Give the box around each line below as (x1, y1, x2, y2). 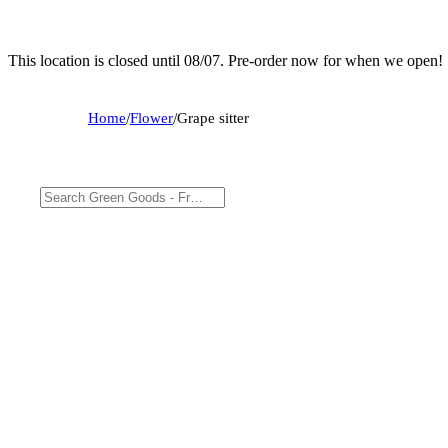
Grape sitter (177, 109, 249, 126)
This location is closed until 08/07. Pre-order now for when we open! (8, 51, 443, 69)
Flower (130, 109, 173, 126)
